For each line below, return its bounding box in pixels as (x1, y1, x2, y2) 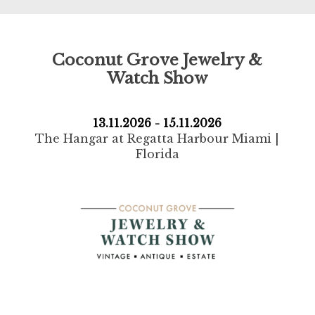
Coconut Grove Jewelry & (52, 50, 263, 70)
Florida (135, 146, 179, 161)
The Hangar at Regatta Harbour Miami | (35, 131, 280, 146)
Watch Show (107, 68, 208, 89)
